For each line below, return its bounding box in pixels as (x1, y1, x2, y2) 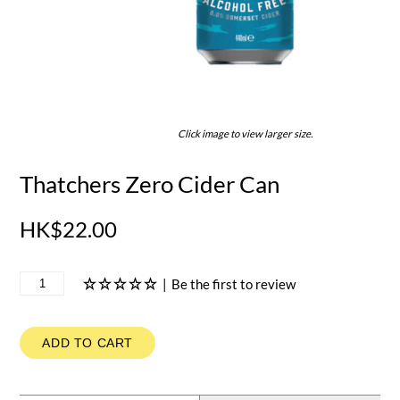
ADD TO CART (42, 336, 133, 351)
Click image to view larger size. (177, 128, 312, 140)
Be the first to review (171, 275, 296, 292)
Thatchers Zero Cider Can (20, 170, 280, 199)
